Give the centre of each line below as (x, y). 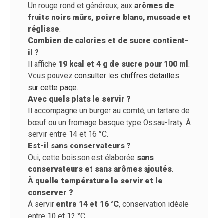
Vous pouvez (51, 76)
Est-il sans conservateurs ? (79, 146)
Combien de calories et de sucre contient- (108, 41)
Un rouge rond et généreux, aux (81, 6)
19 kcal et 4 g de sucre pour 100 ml (123, 64)
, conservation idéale (154, 204)
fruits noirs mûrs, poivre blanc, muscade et (109, 18)
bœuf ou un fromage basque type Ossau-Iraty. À (109, 123)
